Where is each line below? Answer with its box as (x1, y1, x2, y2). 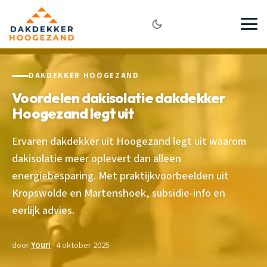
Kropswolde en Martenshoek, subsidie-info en (12, 185, 225, 201)
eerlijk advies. (12, 202, 74, 218)
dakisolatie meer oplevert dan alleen (12, 150, 181, 166)
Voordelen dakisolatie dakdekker (12, 88, 226, 107)
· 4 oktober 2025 (51, 238, 110, 252)
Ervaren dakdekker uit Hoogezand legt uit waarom (12, 133, 246, 149)
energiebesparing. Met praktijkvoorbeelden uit (12, 167, 229, 184)
